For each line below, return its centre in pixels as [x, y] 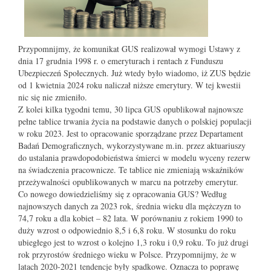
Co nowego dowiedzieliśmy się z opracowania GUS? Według [122, 194]
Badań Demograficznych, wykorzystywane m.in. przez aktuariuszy [132, 146]
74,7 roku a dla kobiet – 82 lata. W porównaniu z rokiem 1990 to [130, 218]
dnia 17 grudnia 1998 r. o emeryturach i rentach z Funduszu [121, 61]
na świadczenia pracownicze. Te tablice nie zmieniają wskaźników [131, 170]
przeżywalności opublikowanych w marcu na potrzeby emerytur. [128, 182]
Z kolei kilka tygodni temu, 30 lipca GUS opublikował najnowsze [131, 109]
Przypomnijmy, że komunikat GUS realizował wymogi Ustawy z [129, 49]
